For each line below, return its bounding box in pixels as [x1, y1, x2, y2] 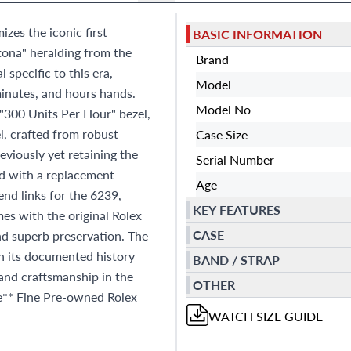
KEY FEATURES [193, 200, 280, 219]
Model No [196, 100, 251, 118]
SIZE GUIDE [253, 307, 323, 325]
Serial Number [196, 150, 274, 168]
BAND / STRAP [193, 250, 280, 269]
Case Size [196, 125, 248, 143]
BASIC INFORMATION [193, 24, 322, 43]
